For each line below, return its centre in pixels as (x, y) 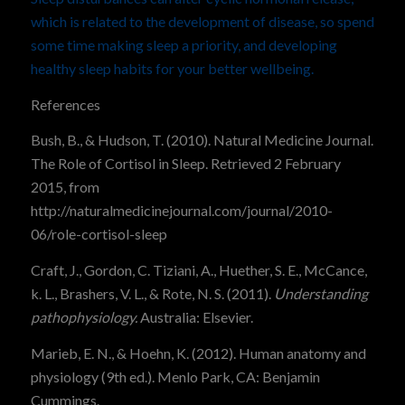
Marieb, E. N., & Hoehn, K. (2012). (134, 353)
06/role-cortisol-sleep (99, 234)
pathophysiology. (84, 316)
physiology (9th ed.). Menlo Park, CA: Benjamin (175, 376)
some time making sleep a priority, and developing (184, 45)
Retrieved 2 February (275, 164)
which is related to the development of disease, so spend (202, 22)
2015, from (65, 187)
